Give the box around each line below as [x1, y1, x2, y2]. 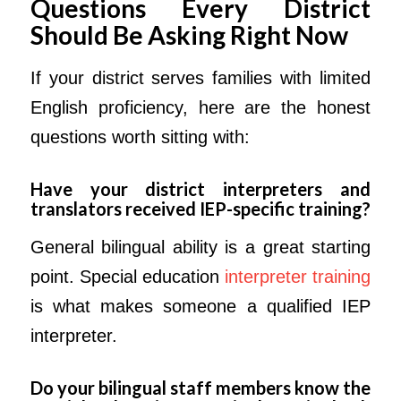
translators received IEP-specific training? [30, 197, 371, 219]
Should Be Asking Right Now [30, 19, 348, 50]
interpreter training [225, 267, 371, 287]
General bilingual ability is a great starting [30, 237, 371, 258]
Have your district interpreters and [30, 177, 371, 200]
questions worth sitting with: [30, 126, 250, 147]
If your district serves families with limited [30, 67, 371, 88]
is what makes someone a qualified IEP [30, 296, 371, 317]
